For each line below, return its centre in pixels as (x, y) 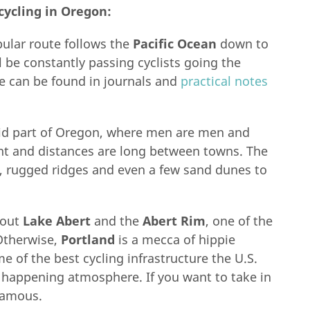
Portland (88, 239)
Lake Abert (57, 221)
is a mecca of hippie (175, 239)
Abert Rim (174, 221)
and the (117, 221)
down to (243, 44)
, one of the (239, 221)
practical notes (224, 81)
